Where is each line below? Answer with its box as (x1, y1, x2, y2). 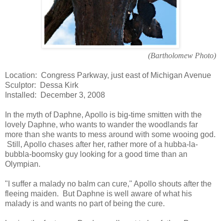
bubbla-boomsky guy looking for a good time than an (5, 149, 187, 158)
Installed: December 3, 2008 (5, 90, 105, 99)
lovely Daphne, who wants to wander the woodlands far (5, 120, 198, 129)
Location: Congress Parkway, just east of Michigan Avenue (5, 71, 211, 79)
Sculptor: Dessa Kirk (5, 80, 78, 89)
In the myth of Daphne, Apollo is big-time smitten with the (5, 110, 202, 119)
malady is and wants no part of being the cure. (5, 199, 165, 208)
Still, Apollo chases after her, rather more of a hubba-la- (5, 140, 198, 148)
